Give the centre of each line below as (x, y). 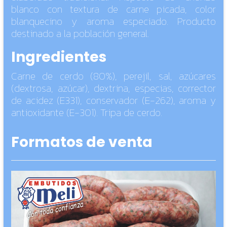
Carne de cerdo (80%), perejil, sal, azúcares (113, 76)
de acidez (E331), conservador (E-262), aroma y (113, 101)
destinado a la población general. (80, 34)
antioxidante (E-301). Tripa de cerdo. (87, 113)
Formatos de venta (82, 142)
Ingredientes (59, 57)
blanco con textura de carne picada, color (113, 9)
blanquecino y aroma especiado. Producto (113, 22)
